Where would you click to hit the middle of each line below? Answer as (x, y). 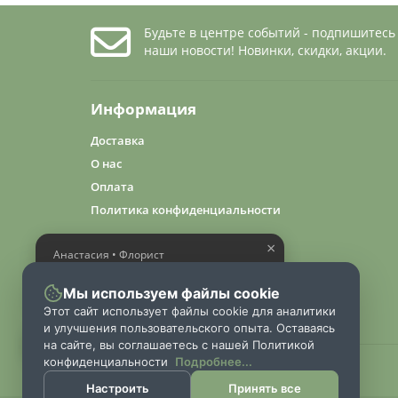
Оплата (112, 187)
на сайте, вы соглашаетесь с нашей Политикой (179, 345)
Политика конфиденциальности (186, 210)
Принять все (265, 388)
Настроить (117, 388)
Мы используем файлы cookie (171, 293)
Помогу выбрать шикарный (146, 272)
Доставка (118, 140)
